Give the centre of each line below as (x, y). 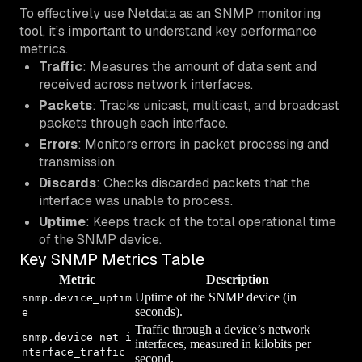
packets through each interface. (133, 123)
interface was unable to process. (136, 200)
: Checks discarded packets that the (203, 183)
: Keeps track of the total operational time (211, 221)
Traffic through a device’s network (223, 329)
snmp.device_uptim (77, 297)
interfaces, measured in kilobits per (223, 343)
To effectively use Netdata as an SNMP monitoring (170, 13)
